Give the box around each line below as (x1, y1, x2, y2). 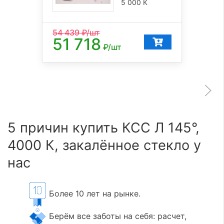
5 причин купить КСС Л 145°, (7, 119, 199, 136)
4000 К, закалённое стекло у (7, 136, 201, 153)
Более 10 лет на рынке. (46, 188, 141, 199)
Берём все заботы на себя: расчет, (46, 211, 187, 221)
